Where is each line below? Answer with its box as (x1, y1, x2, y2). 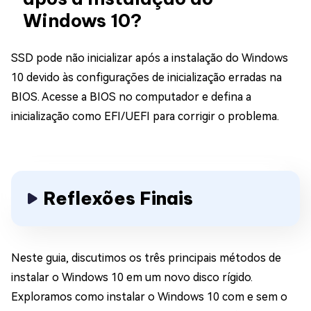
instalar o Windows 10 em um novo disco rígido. (11, 270, 253, 284)
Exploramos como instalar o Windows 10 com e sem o (11, 289, 287, 303)
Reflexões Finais (43, 186, 193, 210)
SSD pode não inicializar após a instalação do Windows (11, 51, 288, 65)
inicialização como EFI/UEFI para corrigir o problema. (11, 109, 279, 123)
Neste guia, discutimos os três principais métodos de (11, 251, 281, 264)
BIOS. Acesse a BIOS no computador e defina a (11, 90, 251, 103)
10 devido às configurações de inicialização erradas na (11, 70, 282, 84)
